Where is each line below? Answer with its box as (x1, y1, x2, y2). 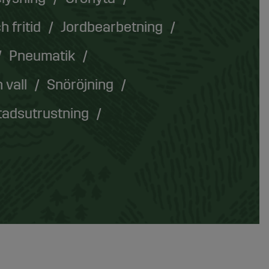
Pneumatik (9, 47, 75, 65)
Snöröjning (47, 76, 113, 94)
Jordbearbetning (61, 19, 163, 36)
